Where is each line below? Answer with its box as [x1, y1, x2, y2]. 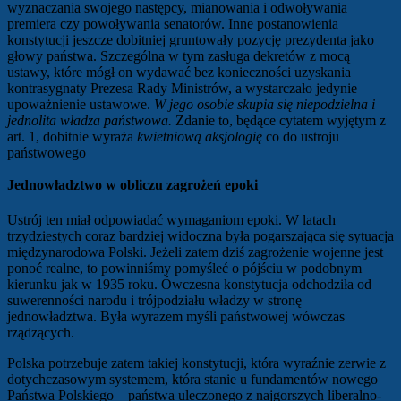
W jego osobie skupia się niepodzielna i [154, 97, 375, 113]
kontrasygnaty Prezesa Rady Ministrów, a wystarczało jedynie [7, 81, 357, 97]
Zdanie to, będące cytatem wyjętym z [175, 113, 386, 129]
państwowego [7, 145, 86, 161]
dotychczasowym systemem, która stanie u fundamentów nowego [7, 371, 378, 388]
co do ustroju [262, 129, 339, 145]
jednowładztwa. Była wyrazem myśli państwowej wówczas [7, 309, 345, 325]
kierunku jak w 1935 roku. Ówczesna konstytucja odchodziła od [7, 277, 371, 293]
